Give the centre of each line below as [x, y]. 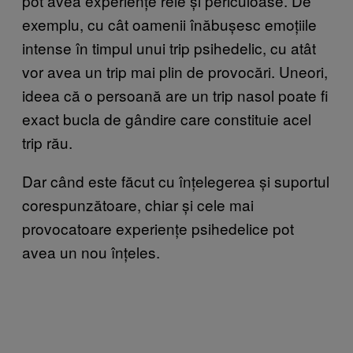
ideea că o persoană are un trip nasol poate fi [175, 95]
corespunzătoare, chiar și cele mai [138, 205]
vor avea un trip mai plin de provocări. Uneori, [175, 72]
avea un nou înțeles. [91, 252]
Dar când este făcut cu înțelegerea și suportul [176, 181]
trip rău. [47, 143]
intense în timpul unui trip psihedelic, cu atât [169, 48]
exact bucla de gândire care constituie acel [167, 119]
